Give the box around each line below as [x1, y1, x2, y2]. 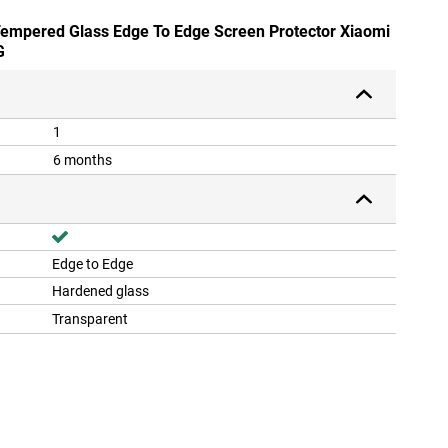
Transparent [52, 311, 128, 328]
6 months [53, 152, 112, 169]
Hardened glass [52, 283, 149, 300]
